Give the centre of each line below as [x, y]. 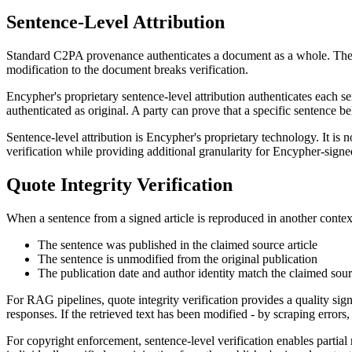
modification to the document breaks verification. [127, 69]
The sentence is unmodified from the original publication [178, 258]
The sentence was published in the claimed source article [178, 244]
